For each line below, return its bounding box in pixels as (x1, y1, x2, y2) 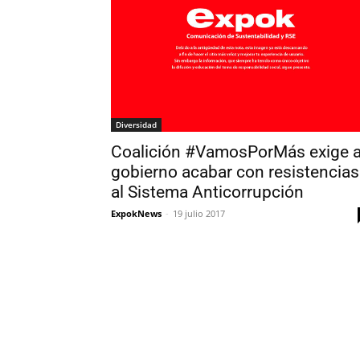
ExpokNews (111, 207, 162, 220)
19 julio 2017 (173, 207, 225, 220)
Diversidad (116, 119, 157, 131)
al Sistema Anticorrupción (111, 182, 304, 202)
